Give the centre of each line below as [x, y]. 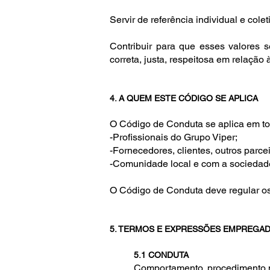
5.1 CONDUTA [161, 255]
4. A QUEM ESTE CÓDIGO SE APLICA [185, 98]
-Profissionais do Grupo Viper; [174, 137]
